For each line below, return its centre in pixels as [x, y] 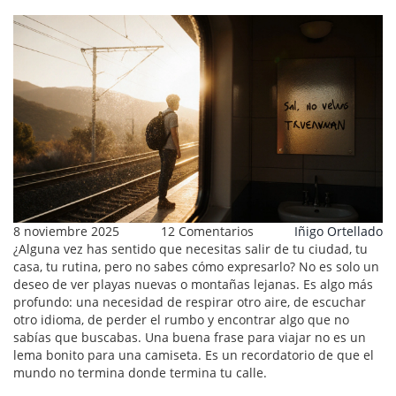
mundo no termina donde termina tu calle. [140, 373]
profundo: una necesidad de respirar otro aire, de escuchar [190, 302]
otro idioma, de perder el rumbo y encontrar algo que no [181, 320]
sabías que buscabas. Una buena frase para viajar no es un [190, 338]
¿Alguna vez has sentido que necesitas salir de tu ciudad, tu [190, 249]
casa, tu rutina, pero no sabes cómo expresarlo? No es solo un [196, 267]
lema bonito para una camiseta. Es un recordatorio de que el [194, 355]
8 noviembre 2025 [66, 232]
